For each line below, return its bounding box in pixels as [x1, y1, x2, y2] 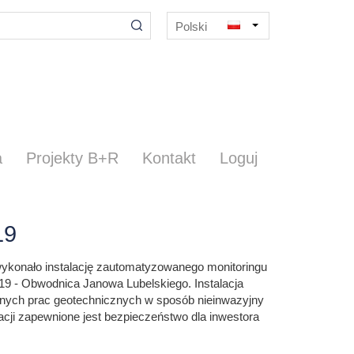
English [175, 47, 213, 60]
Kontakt [142, 149, 196, 167]
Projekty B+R [26, 149, 119, 167]
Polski [175, 20, 207, 33]
